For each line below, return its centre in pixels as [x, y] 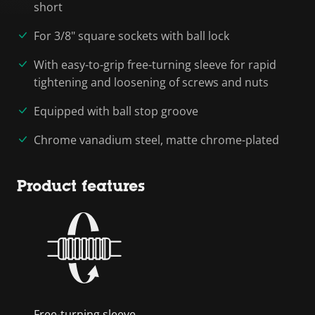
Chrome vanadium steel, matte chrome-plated [156, 140]
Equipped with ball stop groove [116, 111]
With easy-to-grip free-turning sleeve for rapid [155, 64]
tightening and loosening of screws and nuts [151, 82]
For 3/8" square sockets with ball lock [131, 36]
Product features [81, 186]
